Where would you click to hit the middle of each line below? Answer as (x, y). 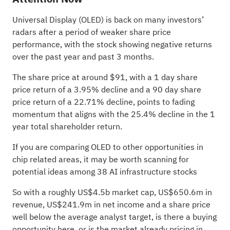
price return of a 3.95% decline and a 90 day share (107, 90)
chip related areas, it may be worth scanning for (100, 159)
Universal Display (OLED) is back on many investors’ (108, 20)
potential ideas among (54, 172)
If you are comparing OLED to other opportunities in (108, 147)
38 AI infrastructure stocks (147, 172)
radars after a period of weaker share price (91, 32)
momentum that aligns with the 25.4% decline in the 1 (113, 114)
